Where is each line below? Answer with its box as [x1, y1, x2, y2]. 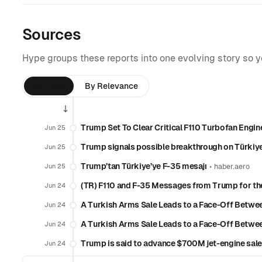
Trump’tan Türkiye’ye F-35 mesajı [81, 161, 207, 171]
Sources [22, 26, 81, 43]
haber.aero [213, 163, 250, 171]
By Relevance [85, 81, 138, 91]
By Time [33, 81, 64, 91]
